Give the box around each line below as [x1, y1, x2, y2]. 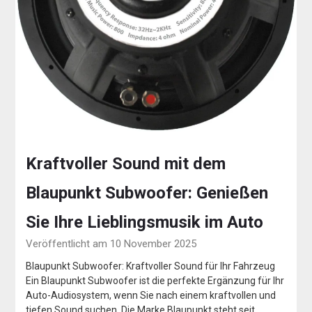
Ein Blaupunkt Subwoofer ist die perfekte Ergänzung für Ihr [26, 275, 285, 287]
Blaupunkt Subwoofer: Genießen [26, 183, 269, 203]
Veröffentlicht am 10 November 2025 [26, 237, 197, 251]
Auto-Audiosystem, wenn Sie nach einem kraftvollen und [26, 290, 276, 302]
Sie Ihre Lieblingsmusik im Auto [26, 212, 264, 233]
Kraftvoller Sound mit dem [26, 154, 226, 174]
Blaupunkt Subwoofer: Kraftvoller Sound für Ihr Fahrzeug [26, 260, 276, 272]
